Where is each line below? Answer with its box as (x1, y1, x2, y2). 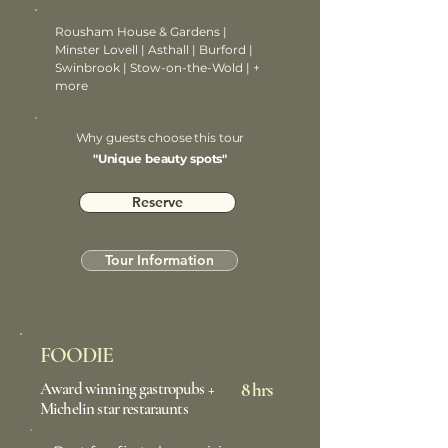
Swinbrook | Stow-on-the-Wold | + (55, 60, 260, 75)
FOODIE (40, 342, 113, 368)
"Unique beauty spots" (92, 151, 228, 166)
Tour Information (105, 251, 214, 269)
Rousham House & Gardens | (55, 24, 227, 39)
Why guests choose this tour (75, 130, 245, 145)
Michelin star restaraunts (40, 398, 188, 419)
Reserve (132, 193, 183, 211)
